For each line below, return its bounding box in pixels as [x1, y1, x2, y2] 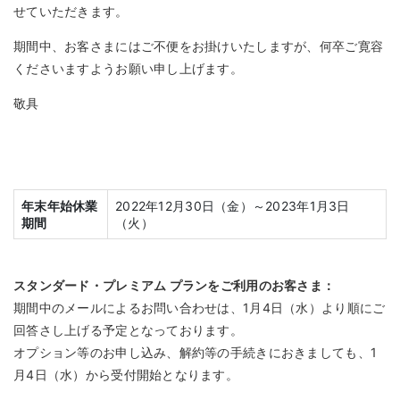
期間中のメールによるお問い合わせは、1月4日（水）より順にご [13, 300, 386, 316]
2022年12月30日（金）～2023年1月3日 [115, 198, 350, 214]
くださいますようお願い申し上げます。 [13, 61, 244, 77]
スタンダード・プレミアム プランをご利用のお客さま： [13, 278, 336, 294]
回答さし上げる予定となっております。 [13, 322, 244, 338]
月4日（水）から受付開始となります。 [13, 367, 239, 383]
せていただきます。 [13, 4, 129, 20]
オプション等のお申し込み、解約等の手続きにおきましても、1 [13, 345, 378, 361]
